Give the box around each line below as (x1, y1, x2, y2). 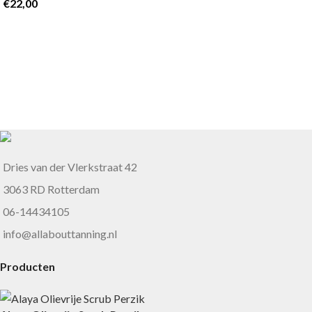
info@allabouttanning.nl (3, 226, 117, 240)
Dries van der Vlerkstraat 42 (3, 159, 137, 173)
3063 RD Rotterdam (3, 182, 100, 196)
